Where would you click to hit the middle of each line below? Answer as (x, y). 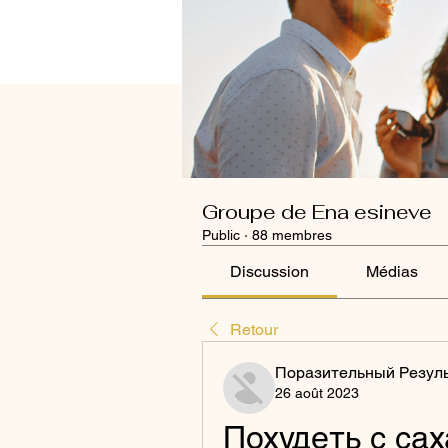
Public (221, 234)
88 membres (292, 234)
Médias (391, 271)
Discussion (270, 271)
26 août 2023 (317, 392)
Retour (254, 329)
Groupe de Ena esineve (317, 211)
